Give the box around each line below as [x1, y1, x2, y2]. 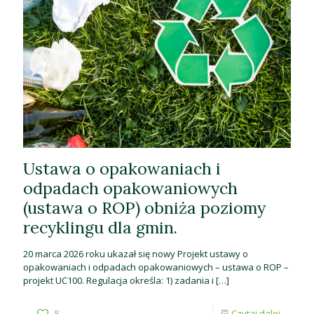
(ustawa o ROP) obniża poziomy [23, 196, 266, 218]
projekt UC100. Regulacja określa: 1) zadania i [23, 273, 214, 287]
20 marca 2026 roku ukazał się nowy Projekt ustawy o [23, 247, 248, 260]
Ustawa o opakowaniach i [23, 157, 221, 179]
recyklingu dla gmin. [23, 216, 177, 238]
